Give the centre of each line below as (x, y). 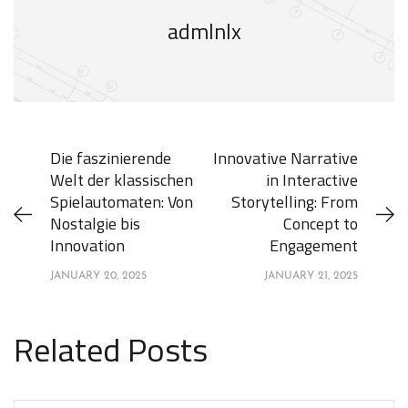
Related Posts (111, 349)
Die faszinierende (111, 158)
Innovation (87, 245)
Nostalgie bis (95, 224)
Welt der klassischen (122, 180)
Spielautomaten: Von (122, 202)
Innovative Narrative (286, 158)
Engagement (314, 245)
